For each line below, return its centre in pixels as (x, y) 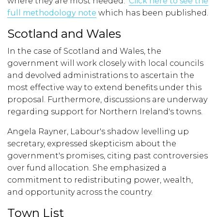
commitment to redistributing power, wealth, (100, 180)
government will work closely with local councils (105, 63)
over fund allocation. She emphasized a (87, 168)
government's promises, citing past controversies (108, 156)
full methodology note (52, 13)
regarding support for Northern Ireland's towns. (105, 112)
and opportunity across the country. (80, 192)
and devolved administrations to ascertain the (101, 76)
